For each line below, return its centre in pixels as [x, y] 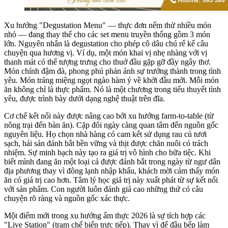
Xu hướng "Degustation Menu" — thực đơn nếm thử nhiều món [108, 25]
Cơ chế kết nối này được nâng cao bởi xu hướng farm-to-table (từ [109, 116]
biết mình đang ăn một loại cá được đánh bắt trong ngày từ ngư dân [112, 161]
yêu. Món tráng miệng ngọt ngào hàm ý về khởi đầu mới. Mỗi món [111, 80]
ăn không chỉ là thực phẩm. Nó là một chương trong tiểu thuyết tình [112, 89]
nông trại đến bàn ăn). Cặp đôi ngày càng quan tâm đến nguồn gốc [111, 125]
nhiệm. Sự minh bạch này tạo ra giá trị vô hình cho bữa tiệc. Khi [107, 152]
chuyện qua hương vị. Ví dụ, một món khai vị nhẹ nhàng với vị [106, 52]
